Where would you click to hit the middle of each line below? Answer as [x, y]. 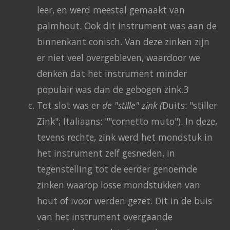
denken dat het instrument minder [112, 73]
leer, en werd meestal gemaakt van [111, 9]
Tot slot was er [70, 105]
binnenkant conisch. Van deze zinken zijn [123, 41]
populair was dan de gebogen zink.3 [113, 89]
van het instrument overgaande [105, 216]
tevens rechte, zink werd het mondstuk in [125, 137]
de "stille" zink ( [132, 105]
